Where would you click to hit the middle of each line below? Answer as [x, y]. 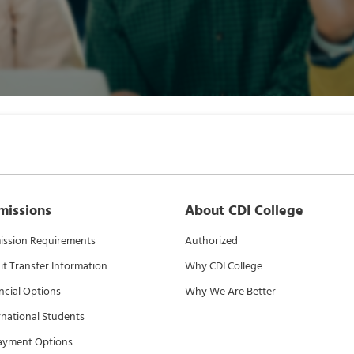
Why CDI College [224, 266]
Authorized [211, 241]
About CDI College [244, 211]
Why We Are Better [230, 291]
